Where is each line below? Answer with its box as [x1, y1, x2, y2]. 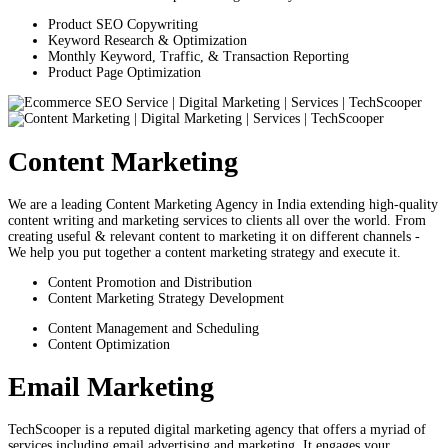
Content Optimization [48, 336, 170, 352]
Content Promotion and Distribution [48, 274, 252, 290]
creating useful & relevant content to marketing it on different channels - [8, 228, 420, 244]
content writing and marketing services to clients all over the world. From [8, 212, 426, 228]
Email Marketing [8, 371, 214, 403]
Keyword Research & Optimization [48, 33, 247, 49]
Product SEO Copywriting [48, 17, 198, 33]
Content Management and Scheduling [48, 320, 259, 336]
